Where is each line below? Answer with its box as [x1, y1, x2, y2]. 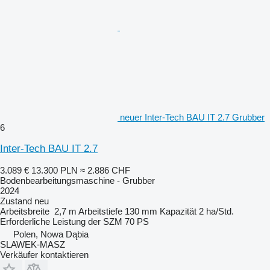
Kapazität [160, 206, 196, 216]
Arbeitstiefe [78, 206, 122, 216]
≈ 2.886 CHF [80, 165, 130, 175]
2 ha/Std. [199, 206, 234, 216]
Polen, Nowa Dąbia [13, 229, 89, 239]
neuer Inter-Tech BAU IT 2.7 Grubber [120, 112, 265, 122]
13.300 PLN [31, 165, 78, 175]
